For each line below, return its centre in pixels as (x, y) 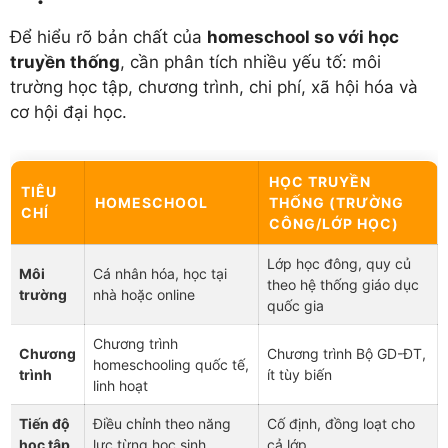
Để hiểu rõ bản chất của (108, 36)
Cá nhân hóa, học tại (160, 274)
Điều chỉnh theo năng (162, 424)
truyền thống (65, 61)
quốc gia (295, 306)
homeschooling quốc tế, (171, 365)
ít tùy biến (299, 375)
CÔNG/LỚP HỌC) (334, 224)
